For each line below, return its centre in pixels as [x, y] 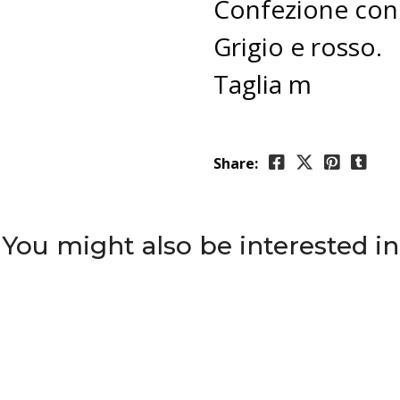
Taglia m [266, 84]
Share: [236, 163]
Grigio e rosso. [301, 46]
